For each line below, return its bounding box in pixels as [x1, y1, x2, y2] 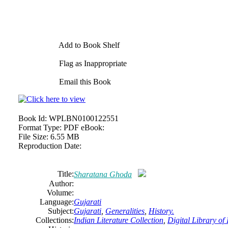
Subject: [48, 207, 74, 215]
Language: [40, 197, 74, 206]
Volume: [47, 188, 74, 197]
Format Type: [18, 123, 62, 132]
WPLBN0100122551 [49, 114, 119, 123]
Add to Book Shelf [57, 41, 120, 49]
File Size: [18, 132, 48, 141]
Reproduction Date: [18, 141, 81, 150]
